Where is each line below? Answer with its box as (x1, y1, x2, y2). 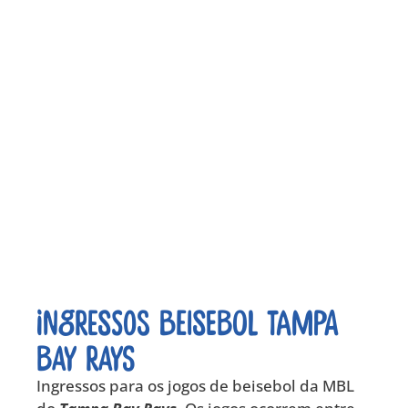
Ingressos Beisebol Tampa (36, 302, 338, 339)
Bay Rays (36, 338, 135, 374)
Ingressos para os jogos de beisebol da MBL (36, 374, 354, 396)
